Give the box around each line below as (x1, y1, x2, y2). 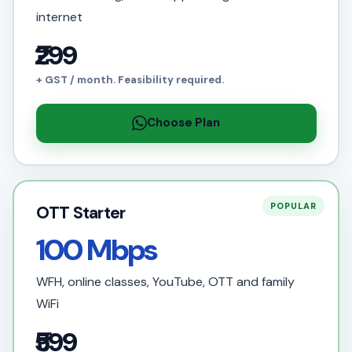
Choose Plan (147, 115, 220, 130)
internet (35, 8, 82, 25)
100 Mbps (35, 229, 157, 269)
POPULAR (270, 200, 317, 211)
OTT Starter (35, 201, 126, 224)
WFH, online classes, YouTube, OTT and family (35, 273, 295, 290)
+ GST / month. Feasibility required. (35, 72, 224, 86)
